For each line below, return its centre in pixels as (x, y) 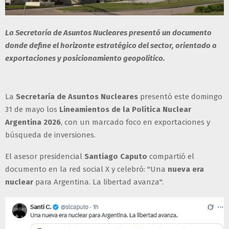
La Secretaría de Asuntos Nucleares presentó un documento (108, 33)
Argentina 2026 (33, 122)
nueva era (185, 169)
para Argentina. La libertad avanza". (98, 182)
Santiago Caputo (116, 157)
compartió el (171, 157)
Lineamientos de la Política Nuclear (124, 110)
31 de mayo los (31, 110)
